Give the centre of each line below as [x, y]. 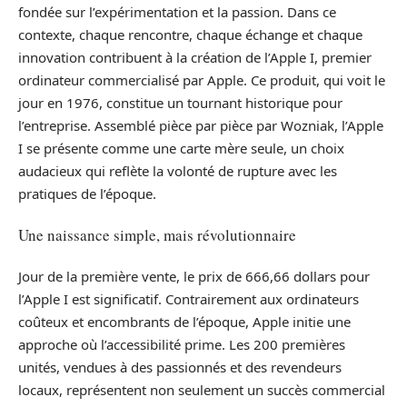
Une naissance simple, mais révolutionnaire [157, 235]
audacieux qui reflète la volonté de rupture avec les [178, 170]
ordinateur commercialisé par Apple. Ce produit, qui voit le [202, 79]
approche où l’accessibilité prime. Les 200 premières [182, 344]
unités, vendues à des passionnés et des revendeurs [180, 367]
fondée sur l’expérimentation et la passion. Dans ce [177, 11]
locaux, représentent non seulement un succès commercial [202, 389]
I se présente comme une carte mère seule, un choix [181, 148]
